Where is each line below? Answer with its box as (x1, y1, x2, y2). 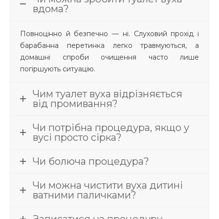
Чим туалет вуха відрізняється (33, 88, 182, 100)
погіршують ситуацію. (20, 65, 97, 74)
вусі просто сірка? (33, 131, 122, 144)
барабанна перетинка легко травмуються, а (20, 41, 199, 50)
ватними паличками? (33, 189, 136, 201)
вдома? (33, 3, 69, 15)
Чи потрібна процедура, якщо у (33, 122, 189, 134)
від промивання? (33, 98, 118, 110)
